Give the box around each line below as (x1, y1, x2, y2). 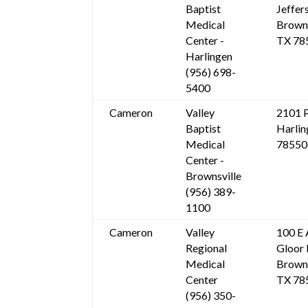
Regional (186, 241, 228, 255)
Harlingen (186, 49, 233, 63)
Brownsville (186, 169, 242, 183)
